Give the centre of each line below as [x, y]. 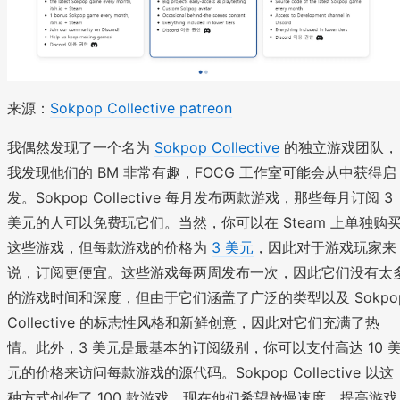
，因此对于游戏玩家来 [325, 247]
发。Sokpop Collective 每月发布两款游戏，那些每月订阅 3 [200, 197]
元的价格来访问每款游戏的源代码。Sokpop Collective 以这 [200, 372]
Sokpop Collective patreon [141, 108]
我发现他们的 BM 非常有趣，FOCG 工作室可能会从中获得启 [202, 172]
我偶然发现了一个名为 [81, 147]
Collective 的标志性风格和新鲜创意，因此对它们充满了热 [193, 322]
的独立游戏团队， [339, 147]
